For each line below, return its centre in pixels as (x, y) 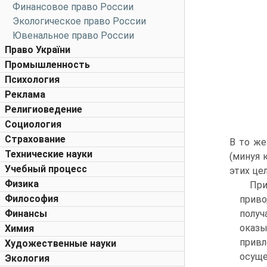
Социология (33, 124)
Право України (38, 50)
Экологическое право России (79, 21)
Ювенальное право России (73, 35)
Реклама (25, 94)
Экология (27, 258)
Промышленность (47, 65)
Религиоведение (44, 109)
